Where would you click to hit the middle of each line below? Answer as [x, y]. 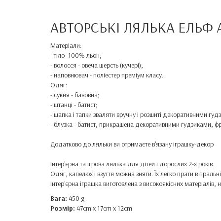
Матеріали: [66, 45]
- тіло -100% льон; [76, 55]
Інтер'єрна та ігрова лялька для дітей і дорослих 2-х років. [132, 164]
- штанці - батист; [74, 105]
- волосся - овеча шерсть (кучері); [97, 65]
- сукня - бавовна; [75, 95]
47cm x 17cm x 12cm [104, 208]
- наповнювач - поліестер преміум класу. [107, 75]
